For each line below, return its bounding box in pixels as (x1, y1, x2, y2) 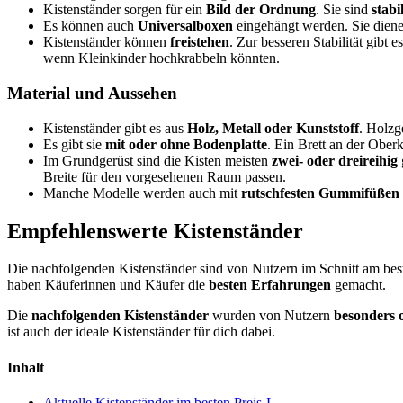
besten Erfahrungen (209, 277, 331, 293)
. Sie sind (316, 2, 372, 18)
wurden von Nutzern (212, 308, 334, 324)
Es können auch (43, 18, 138, 34)
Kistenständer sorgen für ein (43, 2, 206, 18)
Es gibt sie (43, 136, 105, 152)
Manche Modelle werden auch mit (43, 184, 241, 201)
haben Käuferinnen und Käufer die (7, 277, 209, 293)
